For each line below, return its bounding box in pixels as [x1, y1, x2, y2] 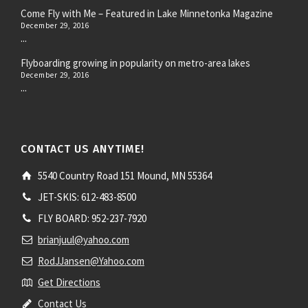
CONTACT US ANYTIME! [21, 142, 144, 156]
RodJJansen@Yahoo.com [38, 254, 144, 268]
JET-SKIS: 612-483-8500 [38, 190, 136, 204]
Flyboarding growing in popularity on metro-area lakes [21, 56, 250, 70]
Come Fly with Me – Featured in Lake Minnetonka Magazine [21, 7, 273, 21]
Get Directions [38, 276, 100, 289]
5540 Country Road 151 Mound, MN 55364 [38, 169, 212, 183]
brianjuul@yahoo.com [38, 233, 129, 247]
